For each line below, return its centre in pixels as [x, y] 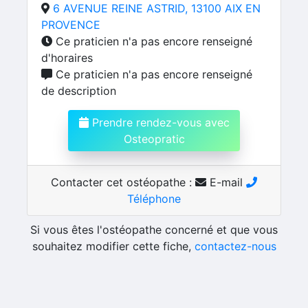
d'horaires [67, 58]
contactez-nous [235, 246]
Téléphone [154, 199]
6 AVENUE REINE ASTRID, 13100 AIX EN [157, 8]
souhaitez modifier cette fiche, [113, 246]
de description [79, 91]
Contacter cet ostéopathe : [123, 182]
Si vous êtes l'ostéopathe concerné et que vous [154, 230]
